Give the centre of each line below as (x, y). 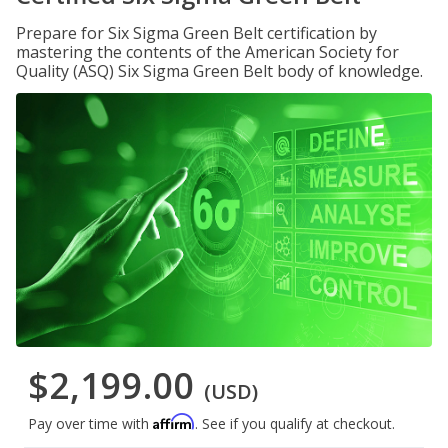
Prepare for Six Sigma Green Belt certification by (196, 33)
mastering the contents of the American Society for (207, 52)
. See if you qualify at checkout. (295, 424)
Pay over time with (90, 424)
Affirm (174, 422)
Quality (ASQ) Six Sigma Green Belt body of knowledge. (219, 71)
